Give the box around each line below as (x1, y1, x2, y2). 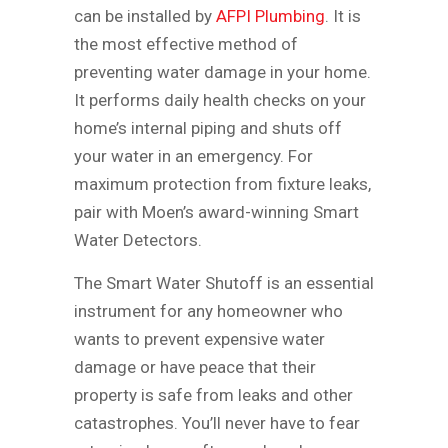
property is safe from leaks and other (74, 384, 353, 405)
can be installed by (74, 5, 216, 26)
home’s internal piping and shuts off (74, 117, 342, 138)
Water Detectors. (74, 229, 206, 250)
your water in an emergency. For (74, 145, 313, 166)
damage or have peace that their (74, 356, 316, 377)
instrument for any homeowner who (74, 300, 343, 321)
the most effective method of (74, 33, 298, 54)
